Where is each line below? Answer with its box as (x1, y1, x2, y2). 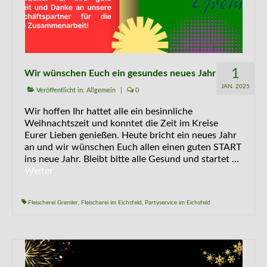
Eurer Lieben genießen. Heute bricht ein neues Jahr (24, 131, 237, 140)
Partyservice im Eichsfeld (145, 200, 210, 206)
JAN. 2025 (221, 83, 250, 89)
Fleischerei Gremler (28, 200, 78, 206)
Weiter (24, 166, 53, 176)
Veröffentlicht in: (35, 87, 86, 94)
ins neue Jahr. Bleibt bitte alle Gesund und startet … (24, 154, 239, 164)
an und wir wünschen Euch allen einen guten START (24, 142, 241, 152)
